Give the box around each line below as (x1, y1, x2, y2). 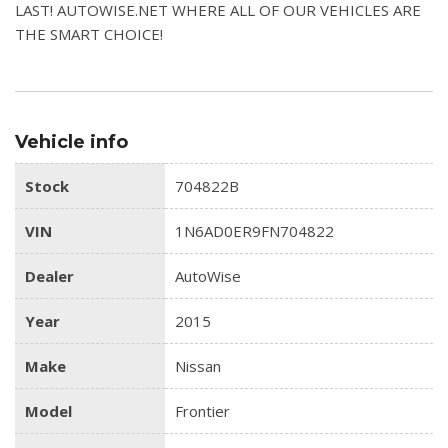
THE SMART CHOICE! (15, 23, 163, 44)
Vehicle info (15, 130, 128, 153)
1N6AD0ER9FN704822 (175, 220, 334, 241)
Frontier (175, 400, 230, 421)
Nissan (175, 355, 221, 376)
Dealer (25, 265, 74, 286)
